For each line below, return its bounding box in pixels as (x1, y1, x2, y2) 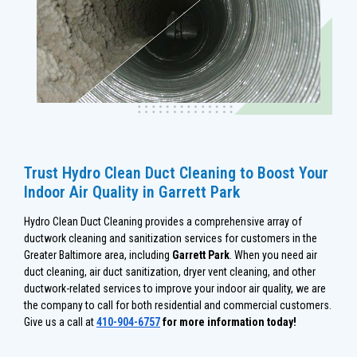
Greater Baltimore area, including (24, 249, 172, 262)
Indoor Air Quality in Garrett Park (24, 182, 240, 202)
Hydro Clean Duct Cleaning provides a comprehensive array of (24, 215, 302, 229)
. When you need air (229, 249, 317, 262)
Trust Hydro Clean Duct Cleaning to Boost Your (24, 163, 328, 183)
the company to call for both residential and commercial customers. (24, 299, 331, 312)
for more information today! (160, 316, 296, 329)
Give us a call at (24, 316, 96, 329)
